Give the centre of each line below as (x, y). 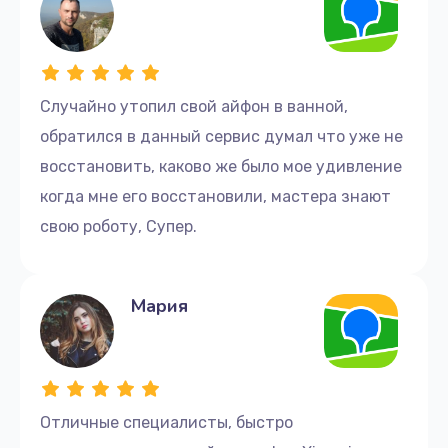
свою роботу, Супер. (118, 226)
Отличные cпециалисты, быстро (166, 422)
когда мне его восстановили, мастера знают (215, 196)
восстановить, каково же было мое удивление (221, 166)
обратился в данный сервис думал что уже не (221, 136)
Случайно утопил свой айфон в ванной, (194, 106)
